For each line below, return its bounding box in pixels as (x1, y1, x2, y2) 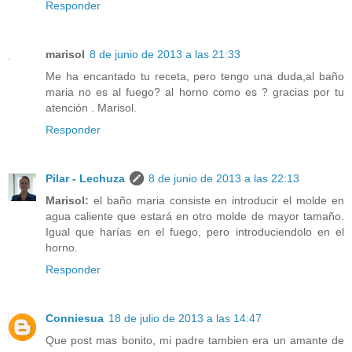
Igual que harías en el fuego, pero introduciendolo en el (46, 225, 344, 239)
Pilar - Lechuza (46, 172, 125, 185)
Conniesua (46, 312, 104, 325)
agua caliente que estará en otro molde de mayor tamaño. (46, 210, 344, 223)
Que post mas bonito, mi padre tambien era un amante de (46, 334, 344, 347)
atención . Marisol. (46, 101, 137, 115)
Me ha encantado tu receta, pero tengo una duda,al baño (46, 70, 344, 83)
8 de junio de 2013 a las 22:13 (148, 172, 299, 185)
